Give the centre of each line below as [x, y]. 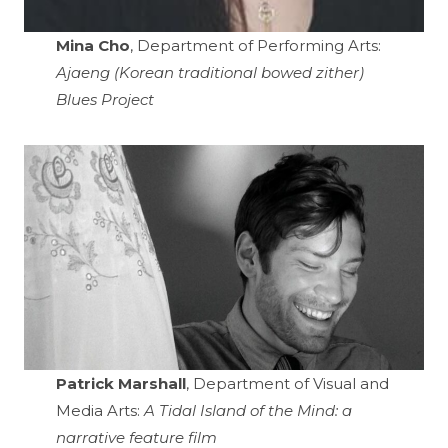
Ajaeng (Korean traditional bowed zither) [210, 73]
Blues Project [105, 100]
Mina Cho [93, 46]
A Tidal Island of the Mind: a [248, 411]
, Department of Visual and [287, 384]
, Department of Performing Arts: [255, 46]
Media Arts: [100, 411]
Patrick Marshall [121, 384]
